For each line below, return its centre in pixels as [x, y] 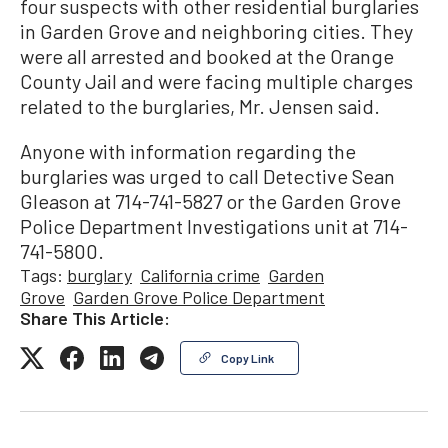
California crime [200, 275]
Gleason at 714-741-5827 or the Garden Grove [210, 201]
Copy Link [247, 358]
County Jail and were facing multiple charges [216, 81]
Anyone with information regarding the [188, 151]
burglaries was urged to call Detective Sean [207, 176]
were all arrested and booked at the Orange [207, 56]
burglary [99, 275]
